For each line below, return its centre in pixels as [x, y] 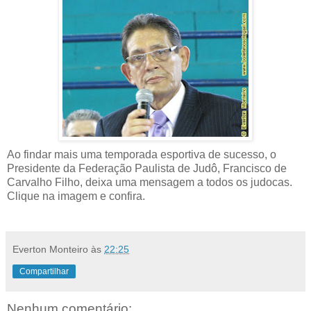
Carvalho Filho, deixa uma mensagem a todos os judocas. [150, 182]
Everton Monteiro [50, 249]
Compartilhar [44, 271]
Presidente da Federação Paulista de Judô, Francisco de [147, 168]
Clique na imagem [52, 196]
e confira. [121, 196]
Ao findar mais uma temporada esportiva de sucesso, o [142, 154]
